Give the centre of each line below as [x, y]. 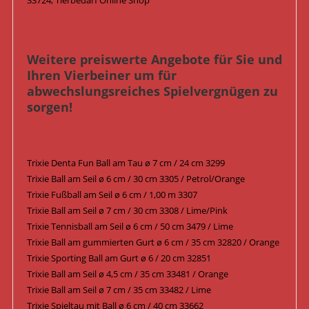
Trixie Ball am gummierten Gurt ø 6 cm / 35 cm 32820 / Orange [153, 242]
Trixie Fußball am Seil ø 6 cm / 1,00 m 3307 [112, 195]
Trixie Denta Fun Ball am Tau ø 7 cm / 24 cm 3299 [126, 163]
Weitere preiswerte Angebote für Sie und [154, 60]
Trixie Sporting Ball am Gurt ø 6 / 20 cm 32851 [119, 258]
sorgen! [49, 107]
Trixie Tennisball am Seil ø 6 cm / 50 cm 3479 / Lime [130, 227]
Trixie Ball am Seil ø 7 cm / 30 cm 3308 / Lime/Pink [127, 211]
